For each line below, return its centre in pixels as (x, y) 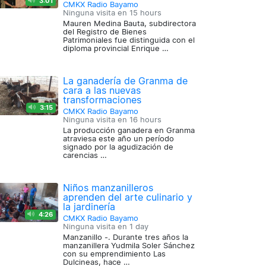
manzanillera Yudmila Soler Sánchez (129, 246)
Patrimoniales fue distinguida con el (129, 40)
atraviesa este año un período (118, 139)
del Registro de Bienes (104, 32)
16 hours (145, 120)
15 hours (145, 13)
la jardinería (89, 207)
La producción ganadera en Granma (129, 130)
